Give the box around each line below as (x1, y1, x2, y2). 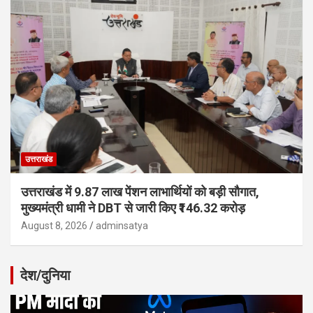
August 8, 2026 (21, 220, 87, 232)
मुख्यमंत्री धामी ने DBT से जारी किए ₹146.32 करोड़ (21, 201, 245, 216)
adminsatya (96, 220, 148, 232)
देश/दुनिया (20, 267, 71, 284)
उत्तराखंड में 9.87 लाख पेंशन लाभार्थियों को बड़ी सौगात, (21, 184, 259, 200)
